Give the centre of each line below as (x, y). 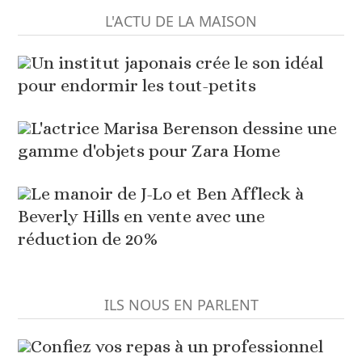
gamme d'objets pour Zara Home (149, 151)
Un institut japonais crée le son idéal (177, 63)
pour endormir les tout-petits (137, 86)
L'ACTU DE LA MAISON (181, 21)
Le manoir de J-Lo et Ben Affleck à (168, 194)
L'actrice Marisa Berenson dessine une (184, 128)
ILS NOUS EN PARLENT (181, 305)
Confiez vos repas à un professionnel (177, 347)
